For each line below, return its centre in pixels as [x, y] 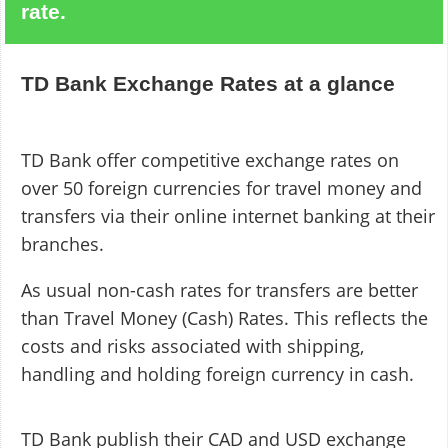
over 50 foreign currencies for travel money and [221, 187]
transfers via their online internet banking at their [228, 215]
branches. [62, 243]
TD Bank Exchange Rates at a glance [208, 83]
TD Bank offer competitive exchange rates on [210, 159]
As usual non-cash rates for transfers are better [219, 290]
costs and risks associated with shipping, [192, 346]
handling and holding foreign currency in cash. [217, 374]
